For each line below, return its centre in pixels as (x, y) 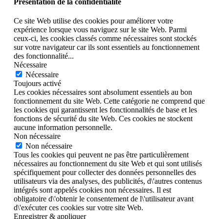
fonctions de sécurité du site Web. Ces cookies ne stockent (103, 119)
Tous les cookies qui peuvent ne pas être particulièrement (101, 155)
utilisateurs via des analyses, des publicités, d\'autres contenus (108, 181)
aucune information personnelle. (63, 128)
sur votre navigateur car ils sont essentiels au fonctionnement (107, 47)
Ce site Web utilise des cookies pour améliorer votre (93, 21)
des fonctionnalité (41, 56)
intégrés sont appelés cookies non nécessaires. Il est (92, 190)
